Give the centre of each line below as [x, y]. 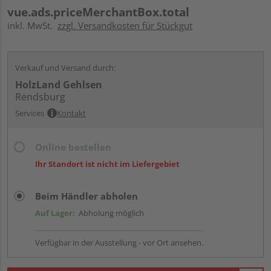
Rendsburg [40, 96]
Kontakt [71, 113]
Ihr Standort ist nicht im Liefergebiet [107, 164]
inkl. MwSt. [32, 25]
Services [30, 113]
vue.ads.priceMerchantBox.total [98, 12]
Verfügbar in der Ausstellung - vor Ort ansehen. [119, 242]
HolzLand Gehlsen [59, 84]
